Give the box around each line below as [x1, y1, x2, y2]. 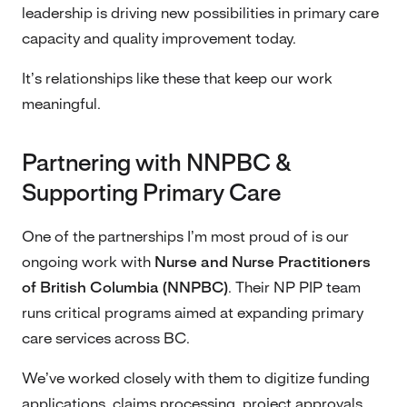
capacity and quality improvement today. [22, 31, 296, 46]
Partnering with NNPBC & [22, 153, 292, 175]
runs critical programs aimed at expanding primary [22, 305, 363, 321]
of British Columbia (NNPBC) [22, 280, 228, 295]
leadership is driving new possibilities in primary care [22, 5, 379, 21]
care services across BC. [22, 331, 190, 346]
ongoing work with [22, 254, 154, 270]
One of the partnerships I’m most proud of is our [22, 229, 349, 244]
